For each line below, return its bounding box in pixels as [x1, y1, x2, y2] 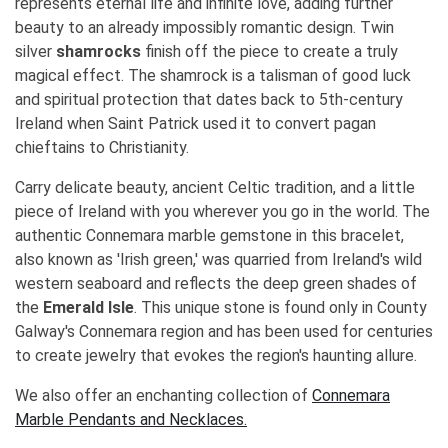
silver [15, 41, 56, 61]
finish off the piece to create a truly [141, 41, 398, 61]
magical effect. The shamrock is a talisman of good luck [15, 65, 411, 85]
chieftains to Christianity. [15, 137, 189, 157]
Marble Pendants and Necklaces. [15, 409, 247, 429]
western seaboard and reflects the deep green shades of [15, 273, 417, 293]
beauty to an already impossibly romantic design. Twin [15, 17, 394, 37]
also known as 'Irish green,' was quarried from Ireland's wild [15, 249, 422, 269]
